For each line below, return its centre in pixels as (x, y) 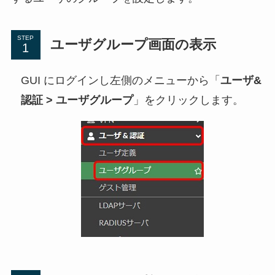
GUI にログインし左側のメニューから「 (120, 80)
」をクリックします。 (188, 100)
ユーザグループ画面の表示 (133, 44)
